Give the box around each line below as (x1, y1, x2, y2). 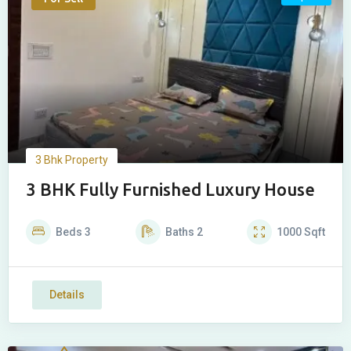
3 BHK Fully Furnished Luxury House (26, 179, 315, 199)
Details (49, 288, 85, 301)
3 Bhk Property (35, 153, 108, 166)
